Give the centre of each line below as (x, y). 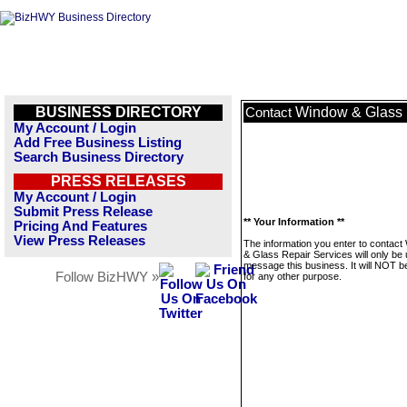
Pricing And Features (80, 226)
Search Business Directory (99, 157)
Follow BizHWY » (107, 277)
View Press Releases (79, 241)
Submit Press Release (83, 212)
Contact (270, 113)
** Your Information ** (294, 222)
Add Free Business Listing (98, 143)
